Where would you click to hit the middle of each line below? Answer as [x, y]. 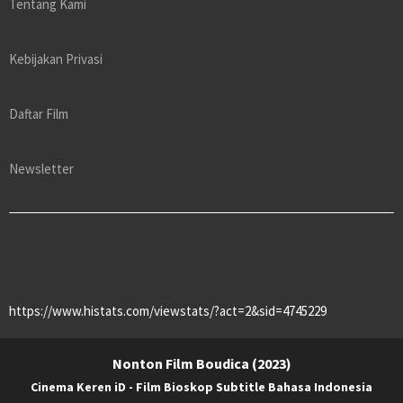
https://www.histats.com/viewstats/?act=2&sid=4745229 [168, 311]
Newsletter [41, 169]
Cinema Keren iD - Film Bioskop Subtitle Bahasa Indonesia [201, 387]
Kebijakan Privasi [56, 59]
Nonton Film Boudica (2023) [201, 364]
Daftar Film [39, 114]
